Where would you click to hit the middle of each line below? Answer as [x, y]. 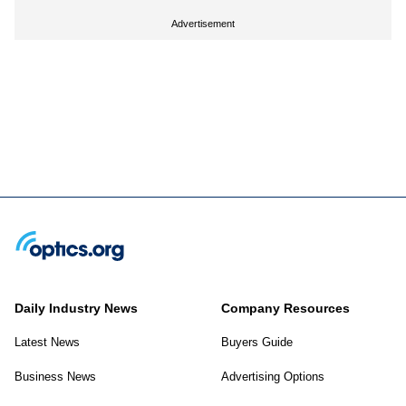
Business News [55, 377]
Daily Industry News [76, 308]
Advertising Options [273, 377]
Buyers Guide [257, 342]
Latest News [47, 342]
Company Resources [285, 308]
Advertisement [203, 24]
